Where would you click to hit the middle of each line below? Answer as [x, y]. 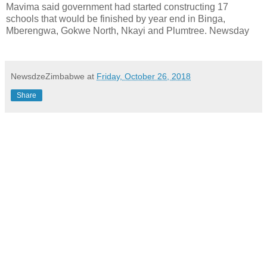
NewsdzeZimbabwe [48, 76]
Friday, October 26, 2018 [144, 76]
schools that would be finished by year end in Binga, [116, 18]
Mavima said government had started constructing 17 [117, 7]
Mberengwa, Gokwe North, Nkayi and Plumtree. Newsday [128, 30]
